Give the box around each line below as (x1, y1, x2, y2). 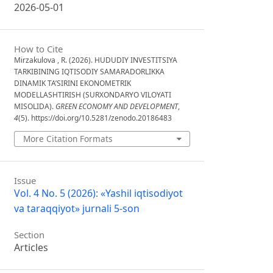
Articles (14, 241, 49, 255)
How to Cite (14, 42, 63, 55)
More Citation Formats (23, 132, 113, 144)
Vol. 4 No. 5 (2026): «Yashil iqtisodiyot (14, 186, 183, 200)
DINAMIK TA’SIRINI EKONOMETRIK (14, 77, 132, 88)
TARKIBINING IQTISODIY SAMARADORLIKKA (14, 66, 165, 77)
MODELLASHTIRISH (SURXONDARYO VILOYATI (14, 89, 172, 100)
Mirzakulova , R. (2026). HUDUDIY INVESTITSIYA (14, 54, 178, 65)
